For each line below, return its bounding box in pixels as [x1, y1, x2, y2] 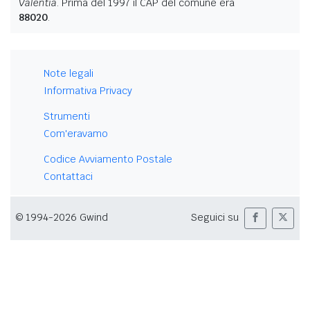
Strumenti [44, 109, 90, 122]
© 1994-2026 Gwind [16, 211, 108, 224]
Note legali [44, 66, 93, 80]
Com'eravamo [44, 127, 108, 140]
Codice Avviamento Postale [44, 152, 172, 165]
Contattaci [44, 170, 93, 183]
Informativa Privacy [44, 84, 132, 97]
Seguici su [191, 211, 239, 224]
